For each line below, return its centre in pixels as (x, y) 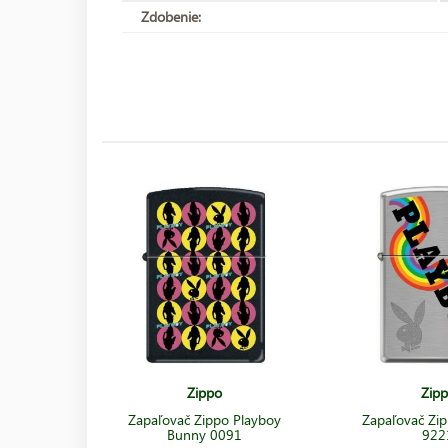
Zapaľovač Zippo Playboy (204, 419)
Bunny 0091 (204, 434)
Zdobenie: (171, 16)
